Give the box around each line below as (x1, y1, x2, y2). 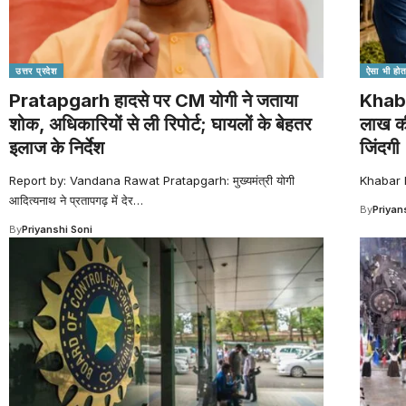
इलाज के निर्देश (9, 136, 104, 159)
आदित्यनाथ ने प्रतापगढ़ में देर (9, 192, 133, 208)
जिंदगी (359, 136, 400, 159)
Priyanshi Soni (22, 222, 92, 236)
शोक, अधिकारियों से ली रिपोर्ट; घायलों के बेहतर (9, 112, 312, 135)
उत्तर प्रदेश (15, 64, 57, 76)
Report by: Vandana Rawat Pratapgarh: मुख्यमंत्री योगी (9, 172, 295, 188)
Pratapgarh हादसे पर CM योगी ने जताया (9, 89, 298, 111)
